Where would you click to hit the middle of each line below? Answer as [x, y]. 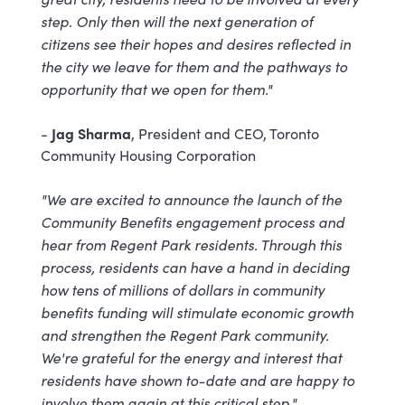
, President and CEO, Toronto [225, 134]
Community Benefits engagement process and [192, 222]
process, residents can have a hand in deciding [195, 267]
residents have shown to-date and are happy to [197, 380]
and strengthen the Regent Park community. [184, 335]
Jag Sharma [91, 133]
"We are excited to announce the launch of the [191, 199]
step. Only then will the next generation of [176, 21]
